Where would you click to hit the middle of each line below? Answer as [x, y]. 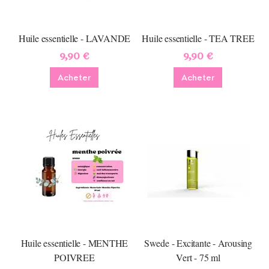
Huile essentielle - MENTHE [74, 243]
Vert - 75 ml [198, 257]
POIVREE [74, 257]
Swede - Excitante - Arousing [198, 243]
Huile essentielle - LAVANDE [74, 38]
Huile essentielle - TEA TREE [198, 38]
